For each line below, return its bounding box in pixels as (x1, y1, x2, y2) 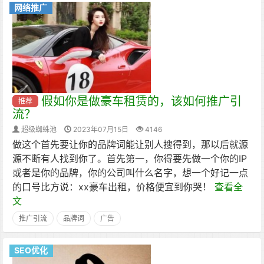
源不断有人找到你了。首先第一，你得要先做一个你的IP (12, 153, 247, 164)
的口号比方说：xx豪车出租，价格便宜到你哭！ (12, 181, 214, 193)
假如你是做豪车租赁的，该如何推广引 (41, 94, 242, 108)
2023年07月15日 (73, 125, 128, 134)
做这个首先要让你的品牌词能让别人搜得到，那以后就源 (12, 138, 248, 150)
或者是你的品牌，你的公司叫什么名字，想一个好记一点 (12, 167, 248, 179)
